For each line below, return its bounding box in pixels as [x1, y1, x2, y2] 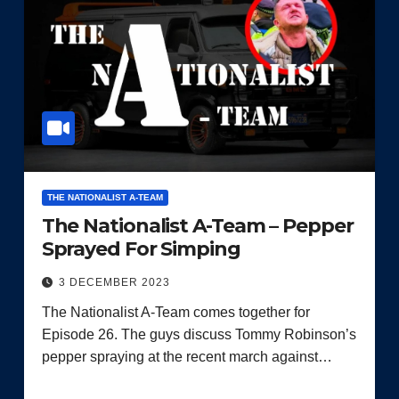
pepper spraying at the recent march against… [41, 348, 332, 364]
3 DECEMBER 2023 [58, 275, 170, 289]
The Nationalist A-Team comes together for [41, 304, 310, 320]
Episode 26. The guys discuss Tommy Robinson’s [41, 326, 356, 342]
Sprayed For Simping [41, 236, 240, 261]
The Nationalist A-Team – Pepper [41, 213, 354, 238]
